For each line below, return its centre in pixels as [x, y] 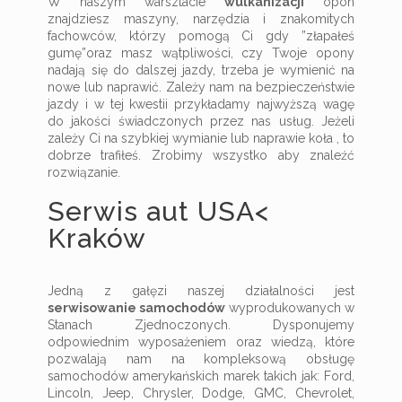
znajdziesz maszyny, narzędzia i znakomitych [201, 19]
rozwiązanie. [84, 172]
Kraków [97, 238]
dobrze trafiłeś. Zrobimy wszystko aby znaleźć [201, 155]
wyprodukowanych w [290, 308]
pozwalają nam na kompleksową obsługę [201, 359]
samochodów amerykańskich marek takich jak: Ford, [201, 376]
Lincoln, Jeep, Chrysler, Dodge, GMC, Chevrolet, [201, 393]
